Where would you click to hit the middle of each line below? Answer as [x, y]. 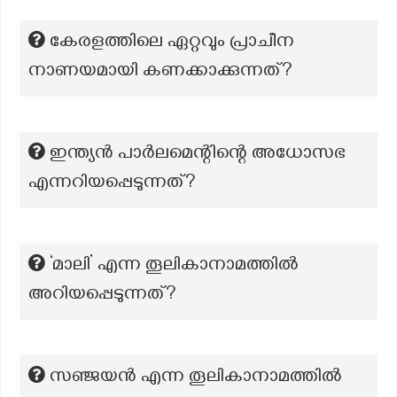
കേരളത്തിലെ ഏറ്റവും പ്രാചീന [172, 43]
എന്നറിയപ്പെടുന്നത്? [112, 184]
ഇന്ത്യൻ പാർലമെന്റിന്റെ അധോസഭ [198, 155]
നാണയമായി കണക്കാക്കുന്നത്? [160, 73]
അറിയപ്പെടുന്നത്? [102, 296]
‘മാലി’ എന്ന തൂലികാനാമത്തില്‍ [174, 267]
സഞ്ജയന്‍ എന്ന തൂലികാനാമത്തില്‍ [196, 378]
